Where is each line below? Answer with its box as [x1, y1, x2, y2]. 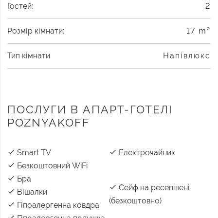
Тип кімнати [7, 51, 50, 61]
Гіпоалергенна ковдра [15, 200, 99, 210]
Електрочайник [117, 148, 175, 158]
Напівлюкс [163, 51, 211, 61]
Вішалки [15, 187, 47, 197]
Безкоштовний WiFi [15, 161, 88, 171]
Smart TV [15, 148, 51, 158]
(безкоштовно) [109, 196, 162, 206]
